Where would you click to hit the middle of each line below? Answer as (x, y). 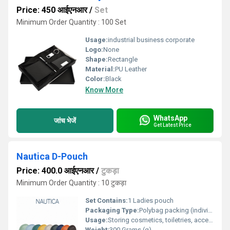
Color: (95, 79)
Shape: (97, 59)
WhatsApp (170, 118)
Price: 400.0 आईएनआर (55, 171)
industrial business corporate (151, 40)
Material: (100, 69)
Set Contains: (107, 200)
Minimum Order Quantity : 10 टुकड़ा (71, 183)
